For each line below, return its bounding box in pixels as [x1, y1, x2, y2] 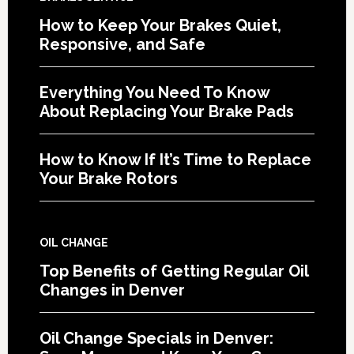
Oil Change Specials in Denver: [39, 328, 273, 348]
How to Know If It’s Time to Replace [39, 149, 311, 169]
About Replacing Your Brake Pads [39, 101, 294, 121]
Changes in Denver [39, 280, 185, 299]
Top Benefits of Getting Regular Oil [39, 261, 308, 281]
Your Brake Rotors [39, 168, 178, 188]
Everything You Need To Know [39, 82, 269, 102]
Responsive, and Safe [39, 34, 205, 54]
